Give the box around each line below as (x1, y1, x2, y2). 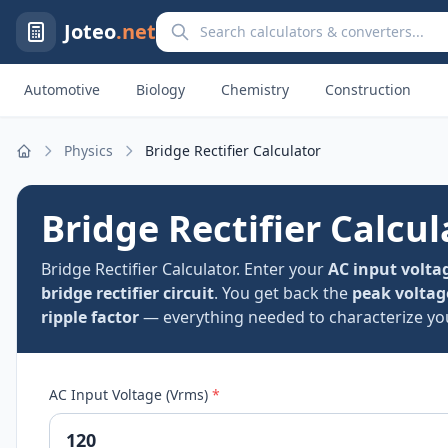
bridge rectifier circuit (41, 282, 214, 304)
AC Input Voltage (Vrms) (49, 385, 212, 404)
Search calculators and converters (155, 12, 413, 34)
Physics (64, 141, 113, 160)
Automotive (24, 80, 100, 99)
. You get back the (214, 282, 352, 304)
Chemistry (221, 80, 289, 99)
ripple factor (41, 306, 139, 328)
